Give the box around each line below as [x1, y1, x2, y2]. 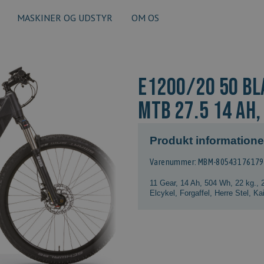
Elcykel [150, 188, 175, 197]
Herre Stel [214, 188, 249, 197]
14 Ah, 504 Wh [180, 178, 230, 187]
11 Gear [150, 178, 176, 187]
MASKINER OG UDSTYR [16, 12, 113, 24]
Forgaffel [180, 188, 210, 197]
